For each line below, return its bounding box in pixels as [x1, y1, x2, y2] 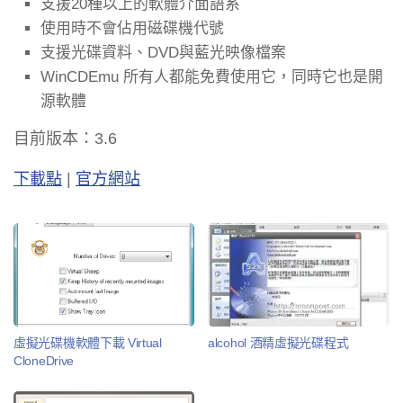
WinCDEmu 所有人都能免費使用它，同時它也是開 [40, 67, 383, 85]
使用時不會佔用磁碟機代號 [40, 19, 224, 37]
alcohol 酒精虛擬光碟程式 [208, 335, 349, 350]
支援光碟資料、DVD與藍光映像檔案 [40, 43, 286, 61]
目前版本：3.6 [13, 129, 117, 148]
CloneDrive [13, 353, 74, 368]
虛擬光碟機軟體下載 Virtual [13, 335, 162, 350]
